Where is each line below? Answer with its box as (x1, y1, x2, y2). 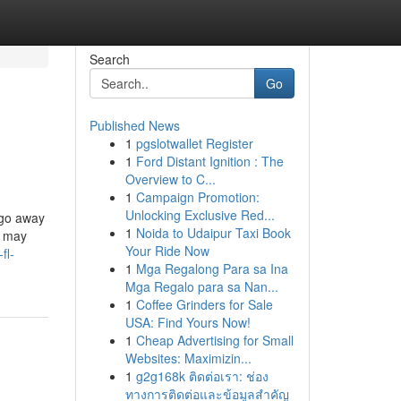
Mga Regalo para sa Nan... (124, 277, 278, 295)
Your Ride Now (124, 242, 209, 260)
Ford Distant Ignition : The (135, 152, 284, 170)
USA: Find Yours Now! (124, 313, 251, 331)
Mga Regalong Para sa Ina (135, 260, 288, 277)
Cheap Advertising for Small (135, 331, 294, 349)
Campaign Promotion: (135, 188, 260, 206)
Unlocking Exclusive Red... (124, 206, 275, 224)
